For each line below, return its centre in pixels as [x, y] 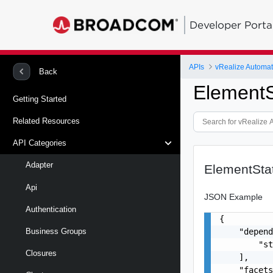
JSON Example [234, 197]
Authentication [51, 209]
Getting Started [40, 99]
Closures [41, 253]
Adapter [39, 165]
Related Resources [46, 121]
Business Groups [56, 231]
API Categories [40, 143]
